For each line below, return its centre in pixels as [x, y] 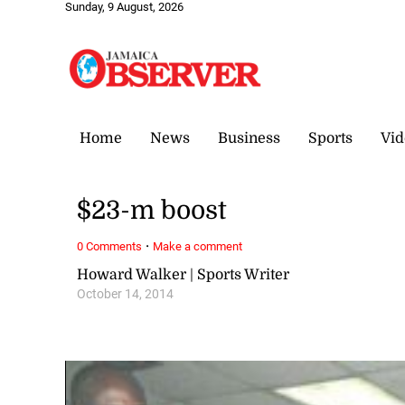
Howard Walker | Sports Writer [184, 274]
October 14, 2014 [126, 294]
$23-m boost [152, 211]
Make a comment [198, 246]
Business [249, 138]
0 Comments [110, 246]
